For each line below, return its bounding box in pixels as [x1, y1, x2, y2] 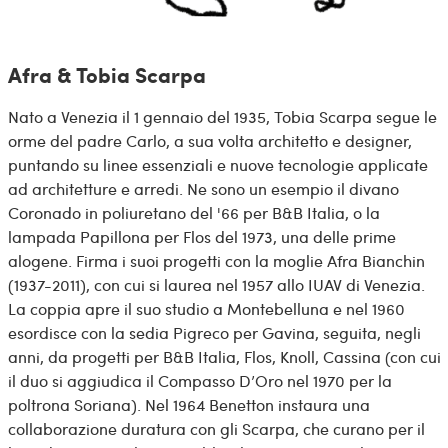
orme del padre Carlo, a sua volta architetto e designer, [7, 130, 412, 152]
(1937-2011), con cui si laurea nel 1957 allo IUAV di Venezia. [7, 274, 425, 296]
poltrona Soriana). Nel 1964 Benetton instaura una [7, 394, 370, 416]
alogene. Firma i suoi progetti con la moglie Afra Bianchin [7, 250, 425, 272]
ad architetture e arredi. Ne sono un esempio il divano [7, 178, 399, 200]
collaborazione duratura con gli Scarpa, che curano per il [7, 418, 425, 440]
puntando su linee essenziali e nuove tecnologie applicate [7, 154, 428, 176]
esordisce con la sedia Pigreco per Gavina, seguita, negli [7, 322, 421, 344]
